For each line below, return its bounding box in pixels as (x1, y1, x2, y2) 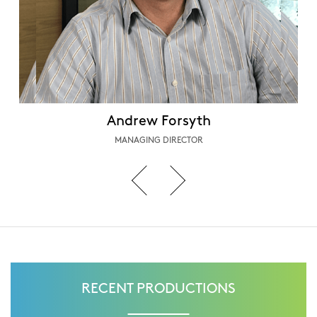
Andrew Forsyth (106, 114, 211, 127)
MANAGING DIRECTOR (114, 136, 203, 144)
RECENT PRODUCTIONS (81, 282, 236, 295)
